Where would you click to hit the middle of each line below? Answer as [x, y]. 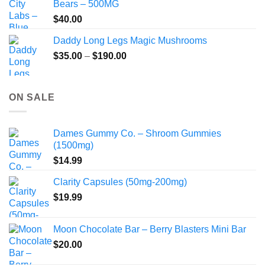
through [142, 92]
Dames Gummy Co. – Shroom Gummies [137, 134]
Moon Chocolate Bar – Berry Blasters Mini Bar [150, 230]
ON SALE [32, 97]
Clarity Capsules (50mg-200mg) [120, 182]
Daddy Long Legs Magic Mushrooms [130, 40]
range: [139, 67]
